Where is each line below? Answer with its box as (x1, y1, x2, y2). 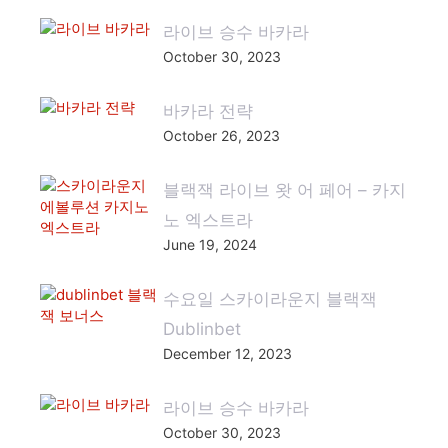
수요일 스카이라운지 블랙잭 (162, 289, 377, 309)
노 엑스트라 (162, 210, 253, 230)
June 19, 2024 (162, 236, 257, 253)
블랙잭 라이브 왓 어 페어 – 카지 (162, 180, 406, 200)
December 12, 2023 (162, 345, 292, 362)
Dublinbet (162, 319, 241, 339)
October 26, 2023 (162, 127, 280, 144)
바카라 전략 (162, 101, 253, 121)
